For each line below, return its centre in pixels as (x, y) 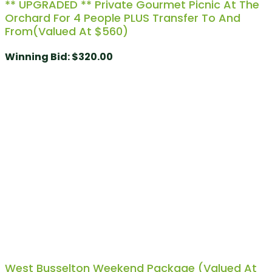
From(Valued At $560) (66, 31)
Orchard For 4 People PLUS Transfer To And (123, 18)
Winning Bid (36, 56)
